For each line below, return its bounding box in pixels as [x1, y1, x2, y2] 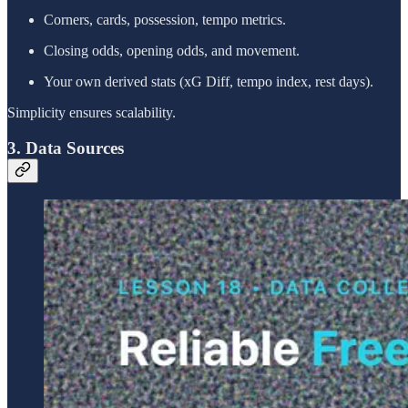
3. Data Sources [7, 138, 124, 158]
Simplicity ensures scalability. [7, 104, 176, 120]
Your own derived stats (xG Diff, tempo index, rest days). [44, 73, 373, 89]
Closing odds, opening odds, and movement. [44, 42, 300, 58]
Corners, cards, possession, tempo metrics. [44, 11, 286, 27]
